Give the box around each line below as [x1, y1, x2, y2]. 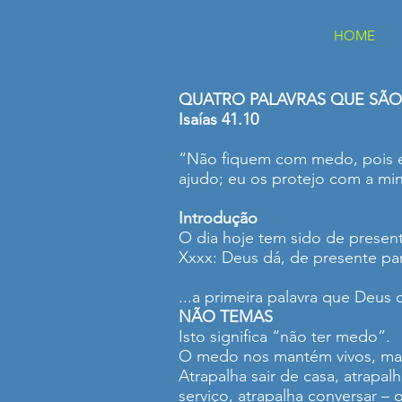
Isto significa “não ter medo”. [179, 327, 390, 346]
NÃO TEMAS [179, 307, 273, 327]
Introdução [179, 208, 258, 228]
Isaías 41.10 [179, 109, 258, 129]
